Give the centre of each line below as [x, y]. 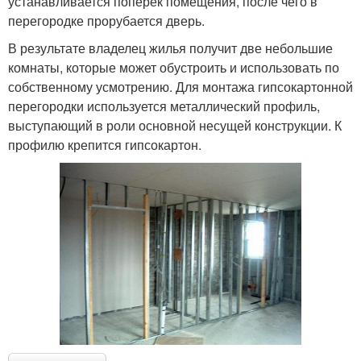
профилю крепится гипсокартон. [105, 144]
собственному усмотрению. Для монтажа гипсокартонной [180, 86]
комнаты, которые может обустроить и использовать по [174, 67]
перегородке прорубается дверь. [106, 20]
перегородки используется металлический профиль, [164, 106]
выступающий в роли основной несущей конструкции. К [175, 125]
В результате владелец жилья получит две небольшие [170, 48]
